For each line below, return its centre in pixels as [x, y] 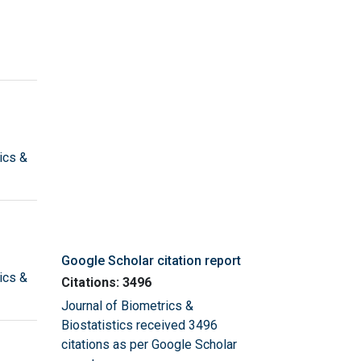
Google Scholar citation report [151, 260]
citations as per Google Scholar [149, 344]
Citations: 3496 [106, 282]
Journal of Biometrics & [127, 305]
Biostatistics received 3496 [139, 325]
